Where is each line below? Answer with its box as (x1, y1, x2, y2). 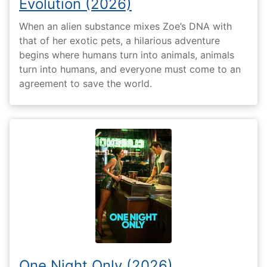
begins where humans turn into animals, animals (19, 48, 234, 61)
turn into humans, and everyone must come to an (19, 63, 241, 75)
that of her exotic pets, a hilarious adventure (19, 34, 220, 46)
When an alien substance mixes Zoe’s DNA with (19, 20, 232, 32)
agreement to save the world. (19, 77, 152, 89)
